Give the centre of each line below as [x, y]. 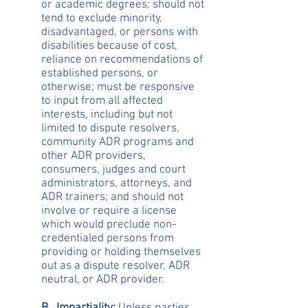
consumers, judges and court [113, 170]
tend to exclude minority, [102, 19]
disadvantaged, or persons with [120, 32]
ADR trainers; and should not [112, 197]
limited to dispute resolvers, [110, 129]
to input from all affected [102, 101]
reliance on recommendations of [122, 60]
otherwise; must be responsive [118, 87]
